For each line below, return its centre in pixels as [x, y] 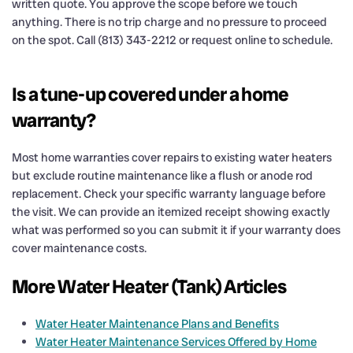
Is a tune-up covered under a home [150, 94]
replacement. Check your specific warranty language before [169, 193]
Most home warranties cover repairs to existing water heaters [172, 157]
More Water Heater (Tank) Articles [149, 286]
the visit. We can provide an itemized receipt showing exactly [171, 212]
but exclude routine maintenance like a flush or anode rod [162, 175]
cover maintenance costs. [79, 248]
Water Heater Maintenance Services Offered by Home [176, 342]
